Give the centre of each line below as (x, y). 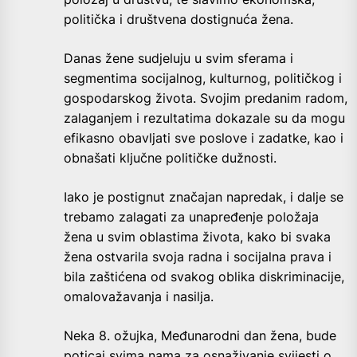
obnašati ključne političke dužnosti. (170, 158)
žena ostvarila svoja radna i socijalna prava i (198, 257)
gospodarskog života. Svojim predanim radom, (206, 98)
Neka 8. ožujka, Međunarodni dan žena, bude (200, 336)
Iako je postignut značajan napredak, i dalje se (204, 197)
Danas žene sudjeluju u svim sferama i (178, 59)
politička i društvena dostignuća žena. (178, 20)
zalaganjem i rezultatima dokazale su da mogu (204, 118)
